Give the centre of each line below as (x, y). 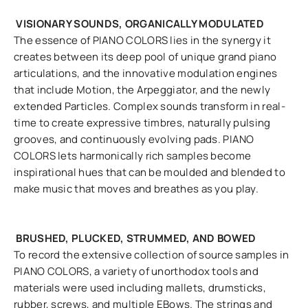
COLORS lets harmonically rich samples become (133, 156)
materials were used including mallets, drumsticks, (140, 288)
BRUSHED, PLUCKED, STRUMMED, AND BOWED (136, 238)
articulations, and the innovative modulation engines (146, 73)
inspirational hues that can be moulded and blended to (150, 172)
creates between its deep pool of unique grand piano (145, 57)
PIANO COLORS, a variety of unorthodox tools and (136, 271)
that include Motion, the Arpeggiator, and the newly (142, 90)
